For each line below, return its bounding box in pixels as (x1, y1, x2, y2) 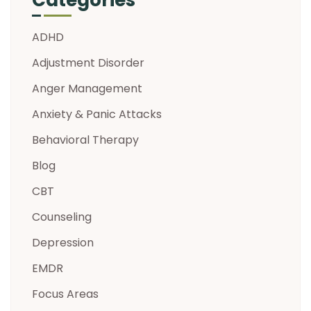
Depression (32, 234, 94, 251)
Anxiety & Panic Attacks (32, 106, 162, 122)
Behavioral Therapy (32, 131, 139, 148)
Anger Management (32, 80, 142, 96)
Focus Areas (32, 285, 99, 302)
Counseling (32, 208, 92, 225)
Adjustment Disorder (32, 54, 144, 71)
